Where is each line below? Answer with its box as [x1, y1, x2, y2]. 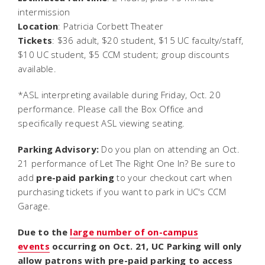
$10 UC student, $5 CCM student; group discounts [18, 48, 230, 60]
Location [18, 20, 59, 32]
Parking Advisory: [18, 143, 99, 155]
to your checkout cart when [114, 171, 232, 183]
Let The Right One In [100, 157, 185, 169]
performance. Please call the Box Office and [18, 102, 203, 115]
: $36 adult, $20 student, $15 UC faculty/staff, [52, 34, 244, 46]
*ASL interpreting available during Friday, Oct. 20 [18, 88, 221, 101]
